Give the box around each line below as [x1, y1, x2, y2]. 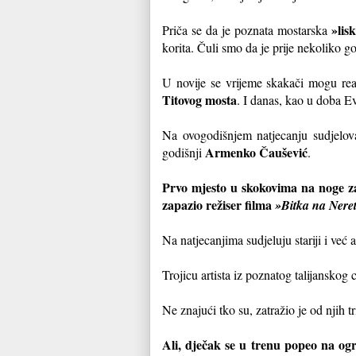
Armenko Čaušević [205, 142, 308, 161]
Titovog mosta [162, 90, 237, 109]
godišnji [162, 143, 205, 161]
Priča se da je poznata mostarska [162, 21, 331, 38]
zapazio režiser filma [162, 195, 275, 214]
